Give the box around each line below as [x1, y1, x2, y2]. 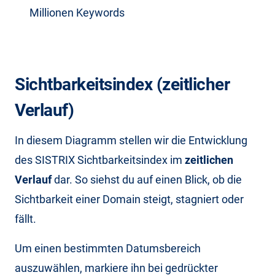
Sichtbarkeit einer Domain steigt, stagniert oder [15, 192, 244, 206]
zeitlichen [185, 153, 233, 166]
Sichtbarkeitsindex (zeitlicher [15, 74, 230, 95]
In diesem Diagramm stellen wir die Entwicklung [15, 133, 247, 147]
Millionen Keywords [29, 6, 125, 19]
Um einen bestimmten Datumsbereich [15, 241, 201, 255]
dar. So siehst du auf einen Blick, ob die [52, 172, 242, 186]
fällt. [15, 212, 36, 225]
